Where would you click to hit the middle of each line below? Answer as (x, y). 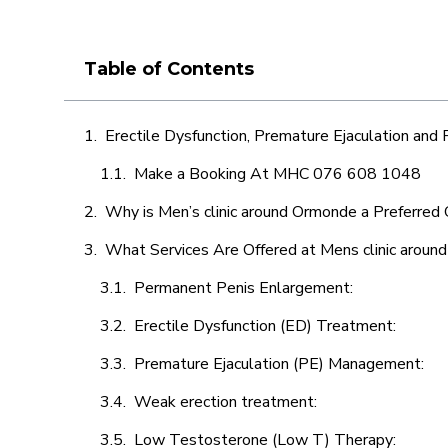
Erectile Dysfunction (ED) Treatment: (267, 326)
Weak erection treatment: (227, 402)
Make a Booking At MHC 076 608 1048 (277, 174)
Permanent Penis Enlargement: (243, 288)
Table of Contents (169, 69)
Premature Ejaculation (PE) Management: (281, 364)
